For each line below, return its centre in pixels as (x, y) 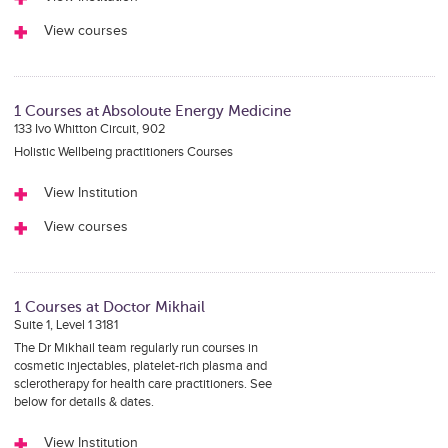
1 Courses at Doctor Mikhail (109, 307)
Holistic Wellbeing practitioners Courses (123, 152)
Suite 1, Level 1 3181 (65, 325)
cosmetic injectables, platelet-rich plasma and (140, 366)
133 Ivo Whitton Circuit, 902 (89, 129)
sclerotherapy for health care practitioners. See (142, 384)
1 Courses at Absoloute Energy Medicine (152, 111)
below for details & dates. (83, 402)
